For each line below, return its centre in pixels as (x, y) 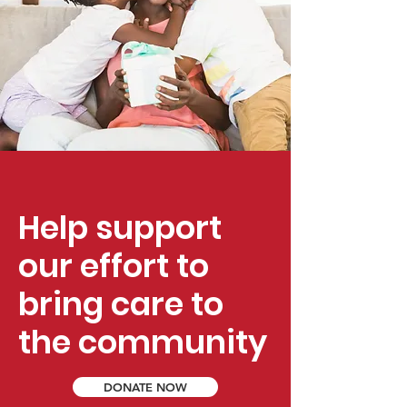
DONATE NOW (145, 387)
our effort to (114, 266)
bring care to (121, 304)
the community (143, 342)
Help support (120, 228)
